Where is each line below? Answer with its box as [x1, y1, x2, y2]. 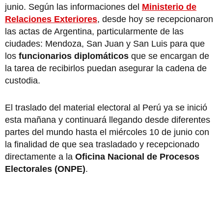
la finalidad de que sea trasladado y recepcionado [5, 139, 199, 149]
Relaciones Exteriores [5, 14, 97, 24]
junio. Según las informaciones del [5, 1, 142, 12]
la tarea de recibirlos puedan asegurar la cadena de [5, 63, 207, 73]
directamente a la [5, 151, 75, 162]
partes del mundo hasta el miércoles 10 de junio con [5, 127, 209, 137]
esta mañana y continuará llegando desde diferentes [5, 114, 210, 125]
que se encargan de [129, 51, 209, 61]
